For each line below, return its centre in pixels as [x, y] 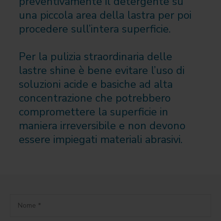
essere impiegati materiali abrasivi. [100, 139]
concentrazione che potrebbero [94, 98]
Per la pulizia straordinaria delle [95, 56]
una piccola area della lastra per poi [105, 15]
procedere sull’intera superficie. [94, 29]
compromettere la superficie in [93, 112]
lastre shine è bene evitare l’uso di [101, 70]
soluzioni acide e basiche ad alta [95, 84]
